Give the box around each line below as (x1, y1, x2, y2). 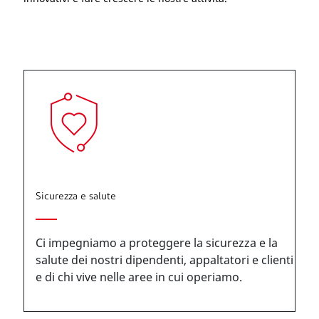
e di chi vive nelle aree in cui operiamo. (36, 269, 242, 285)
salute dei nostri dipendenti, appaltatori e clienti (36, 252, 293, 268)
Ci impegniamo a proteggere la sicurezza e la (36, 235, 278, 251)
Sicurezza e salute (36, 192, 116, 202)
